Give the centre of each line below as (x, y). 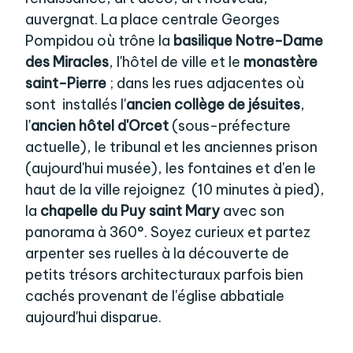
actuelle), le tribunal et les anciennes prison (171, 147)
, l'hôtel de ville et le (176, 62)
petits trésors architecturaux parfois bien (164, 275)
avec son (252, 211)
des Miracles (67, 62)
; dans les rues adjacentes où (205, 84)
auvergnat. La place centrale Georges (152, 20)
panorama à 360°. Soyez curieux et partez (167, 232)
